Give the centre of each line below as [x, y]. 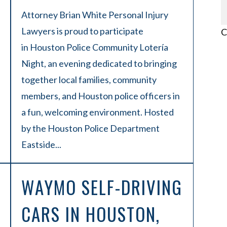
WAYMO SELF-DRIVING [102, 187]
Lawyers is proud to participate [82, 31]
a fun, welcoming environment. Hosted [97, 112]
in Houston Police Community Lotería [94, 47]
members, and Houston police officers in [100, 96]
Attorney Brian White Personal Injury [94, 15]
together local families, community [89, 80]
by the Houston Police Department [90, 128]
